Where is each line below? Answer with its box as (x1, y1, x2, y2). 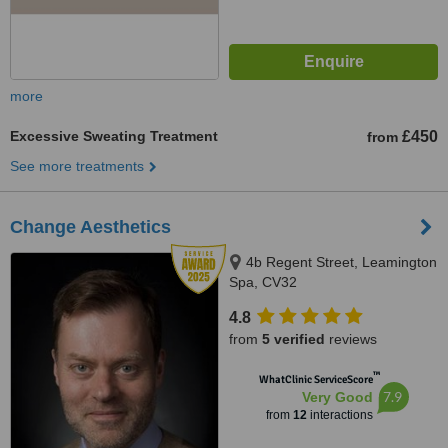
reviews (325, 331, 377, 347)
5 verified (262, 331, 325, 347)
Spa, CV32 (229, 274, 297, 290)
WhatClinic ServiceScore (258, 373, 373, 386)
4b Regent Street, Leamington (246, 254, 437, 270)
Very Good (301, 389, 373, 405)
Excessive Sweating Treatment (10, 128, 218, 144)
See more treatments (10, 158, 144, 174)
